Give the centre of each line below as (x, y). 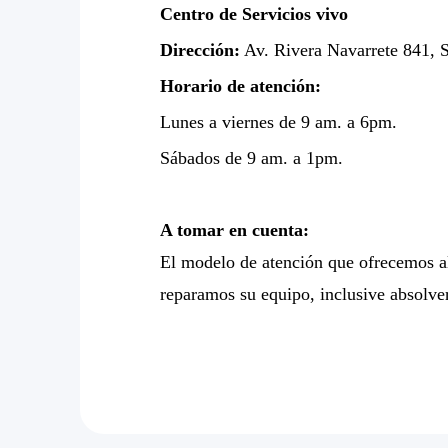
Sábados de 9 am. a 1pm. (251, 158)
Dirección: (200, 50)
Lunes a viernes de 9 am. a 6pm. (278, 122)
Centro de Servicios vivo (254, 14)
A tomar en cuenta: (234, 230)
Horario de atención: (240, 86)
